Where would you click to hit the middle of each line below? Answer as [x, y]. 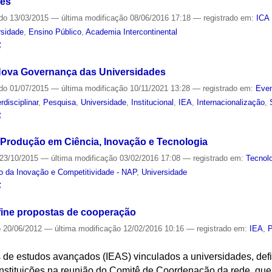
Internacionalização [231, 102]
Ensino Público [55, 32]
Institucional [153, 102]
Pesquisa [60, 102]
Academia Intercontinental [132, 32]
